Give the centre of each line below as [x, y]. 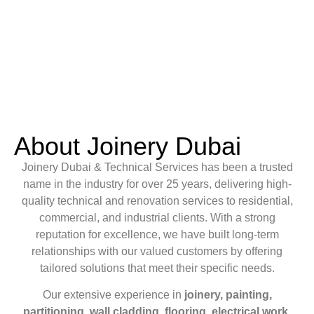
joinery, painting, [228, 295]
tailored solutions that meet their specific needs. [157, 268]
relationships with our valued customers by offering [157, 251]
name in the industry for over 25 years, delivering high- [157, 184]
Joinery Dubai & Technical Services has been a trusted [157, 167]
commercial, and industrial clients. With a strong [157, 218]
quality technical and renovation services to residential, [157, 201]
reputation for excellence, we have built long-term [157, 234]
